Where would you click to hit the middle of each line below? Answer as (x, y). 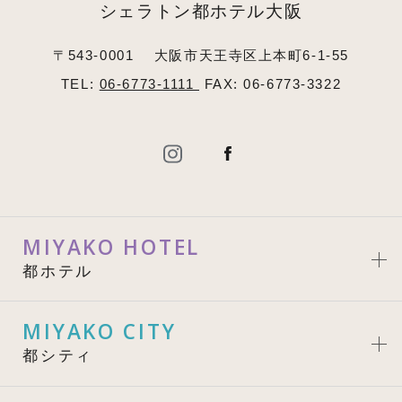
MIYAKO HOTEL (112, 247)
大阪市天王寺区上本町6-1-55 (251, 55)
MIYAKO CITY (100, 331)
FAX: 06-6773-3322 (271, 83)
